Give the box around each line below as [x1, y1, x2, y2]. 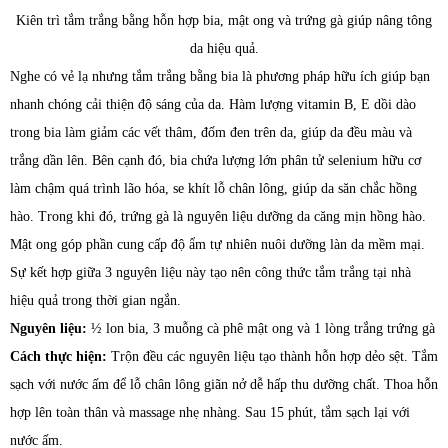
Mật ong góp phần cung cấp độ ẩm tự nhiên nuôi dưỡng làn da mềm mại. [10, 236, 425, 252]
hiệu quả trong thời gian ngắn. [10, 292, 181, 308]
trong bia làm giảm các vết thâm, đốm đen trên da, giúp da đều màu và [10, 124, 412, 140]
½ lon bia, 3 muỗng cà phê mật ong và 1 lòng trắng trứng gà [87, 320, 435, 336]
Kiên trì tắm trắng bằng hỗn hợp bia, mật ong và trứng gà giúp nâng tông [16, 12, 432, 28]
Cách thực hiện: [10, 348, 107, 364]
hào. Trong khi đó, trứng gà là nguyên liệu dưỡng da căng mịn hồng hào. [10, 208, 426, 224]
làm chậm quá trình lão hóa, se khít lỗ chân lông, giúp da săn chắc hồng [10, 180, 417, 196]
